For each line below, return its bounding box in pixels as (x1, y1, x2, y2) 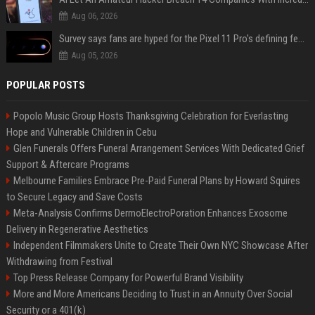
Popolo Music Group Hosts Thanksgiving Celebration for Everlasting (13, 110, 288, 122)
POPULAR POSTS (6, 79, 85, 91)
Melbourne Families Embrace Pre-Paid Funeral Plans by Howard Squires (13, 174, 300, 187)
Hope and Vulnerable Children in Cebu (6, 126, 157, 139)
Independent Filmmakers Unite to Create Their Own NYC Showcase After (13, 239, 308, 252)
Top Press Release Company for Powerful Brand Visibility (13, 271, 243, 284)
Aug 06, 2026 (70, 11, 117, 21)
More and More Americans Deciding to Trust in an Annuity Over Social (13, 288, 292, 300)
